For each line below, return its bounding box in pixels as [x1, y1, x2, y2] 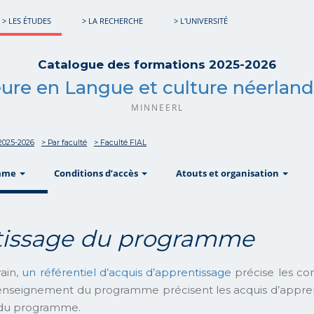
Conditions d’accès [53, 167, 140, 179]
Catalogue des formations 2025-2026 [38, 57, 276, 71]
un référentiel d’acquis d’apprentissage [22, 265, 232, 279]
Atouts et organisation [175, 167, 281, 179]
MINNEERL [130, 102, 184, 114]
